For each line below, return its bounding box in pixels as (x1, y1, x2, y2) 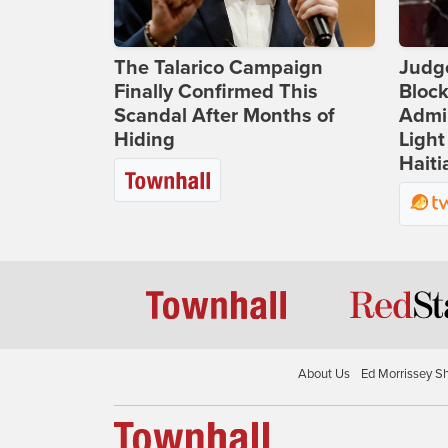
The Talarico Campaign (114, 56, 323, 81)
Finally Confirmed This (114, 80, 318, 105)
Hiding (114, 128, 175, 153)
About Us (297, 366, 350, 383)
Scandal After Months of (114, 104, 335, 129)
